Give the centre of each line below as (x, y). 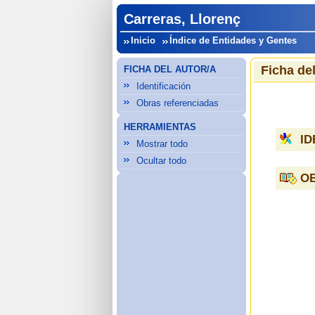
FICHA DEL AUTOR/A (170, 69)
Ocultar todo (162, 161)
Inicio (143, 40)
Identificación (164, 86)
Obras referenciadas (178, 103)
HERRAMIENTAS (160, 127)
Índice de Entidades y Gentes (233, 40)
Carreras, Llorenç (182, 19)
